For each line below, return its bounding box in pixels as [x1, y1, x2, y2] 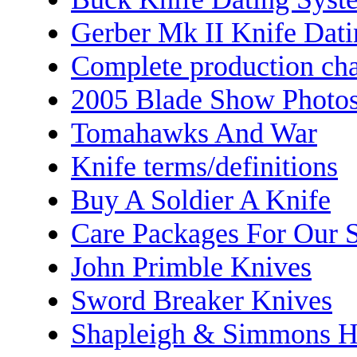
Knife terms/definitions [71, 151, 338, 182]
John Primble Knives [71, 251, 312, 283]
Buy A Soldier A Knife [71, 184, 331, 216]
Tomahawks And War [71, 117, 317, 149]
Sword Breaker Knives [71, 284, 332, 316]
